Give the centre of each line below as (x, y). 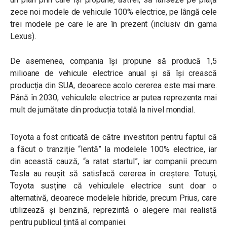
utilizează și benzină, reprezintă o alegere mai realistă (113, 210)
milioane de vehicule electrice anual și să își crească (113, 73)
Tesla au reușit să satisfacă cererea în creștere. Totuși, (113, 174)
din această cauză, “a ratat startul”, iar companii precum (113, 161)
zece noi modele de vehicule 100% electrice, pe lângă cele (113, 12)
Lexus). (24, 36)
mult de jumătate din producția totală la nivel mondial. (103, 110)
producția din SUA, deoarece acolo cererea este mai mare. (113, 85)
